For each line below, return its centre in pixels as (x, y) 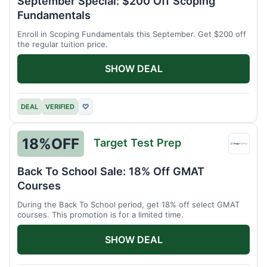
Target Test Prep (137, 142)
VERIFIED (60, 107)
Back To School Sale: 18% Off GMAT (111, 171)
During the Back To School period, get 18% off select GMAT (128, 205)
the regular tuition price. (63, 44)
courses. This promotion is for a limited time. (100, 215)
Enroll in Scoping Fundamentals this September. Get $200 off (132, 34)
